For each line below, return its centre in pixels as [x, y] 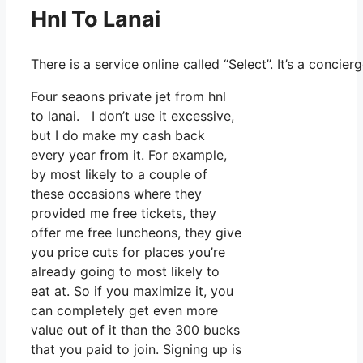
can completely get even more [124, 310]
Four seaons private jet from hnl [128, 96]
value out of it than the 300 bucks [135, 329]
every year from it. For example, [129, 154]
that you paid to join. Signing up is [136, 349]
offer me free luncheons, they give [136, 232]
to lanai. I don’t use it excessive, [132, 115]
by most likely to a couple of [119, 174]
